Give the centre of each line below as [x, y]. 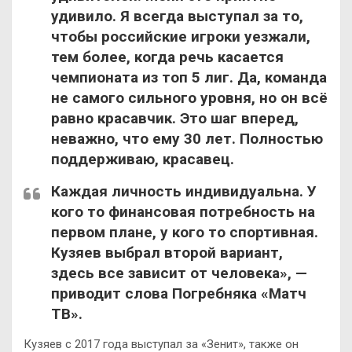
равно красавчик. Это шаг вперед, [175, 118]
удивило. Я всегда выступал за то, [177, 16]
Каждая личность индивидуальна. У [184, 191]
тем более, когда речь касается [167, 57]
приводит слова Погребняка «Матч [179, 293]
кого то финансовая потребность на [183, 211]
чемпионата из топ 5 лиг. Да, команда [189, 77]
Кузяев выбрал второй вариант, [167, 252]
